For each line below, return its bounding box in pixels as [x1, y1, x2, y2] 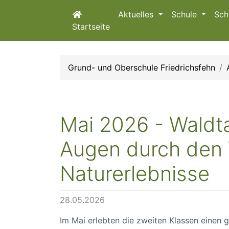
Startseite [72, 21, 110, 32]
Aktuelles [118, 9, 156, 19]
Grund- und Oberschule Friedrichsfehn [68, 62, 215, 73]
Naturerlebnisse [60, 161, 210, 186]
